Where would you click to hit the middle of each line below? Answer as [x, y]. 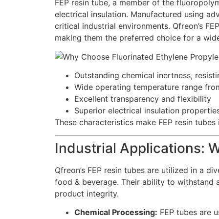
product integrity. [87, 193]
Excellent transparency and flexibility [143, 99]
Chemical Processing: [116, 212]
